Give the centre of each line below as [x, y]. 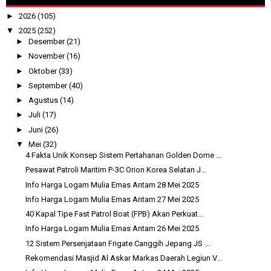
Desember [47, 41]
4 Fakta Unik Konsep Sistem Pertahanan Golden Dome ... [124, 155]
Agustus [44, 100]
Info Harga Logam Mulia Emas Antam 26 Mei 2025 [113, 229]
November [47, 56]
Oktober [43, 71]
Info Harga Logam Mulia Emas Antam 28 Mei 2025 [113, 184]
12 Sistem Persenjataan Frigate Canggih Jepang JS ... [118, 243]
